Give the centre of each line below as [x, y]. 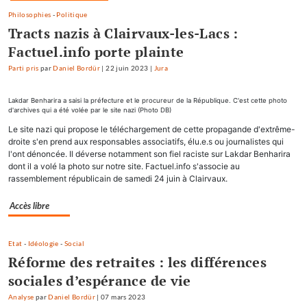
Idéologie [43, 244]
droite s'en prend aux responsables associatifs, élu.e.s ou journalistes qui [146, 142]
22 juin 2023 [127, 69]
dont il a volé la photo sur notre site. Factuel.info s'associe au [124, 167]
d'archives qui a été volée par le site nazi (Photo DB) [90, 110]
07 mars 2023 [123, 297]
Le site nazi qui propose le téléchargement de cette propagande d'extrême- [152, 130]
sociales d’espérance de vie [100, 281]
